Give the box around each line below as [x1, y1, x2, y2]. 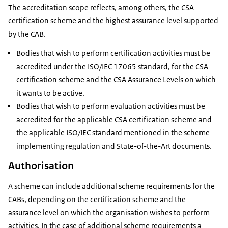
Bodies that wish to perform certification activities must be [16, 48, 210, 58]
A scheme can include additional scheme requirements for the [8, 181, 215, 191]
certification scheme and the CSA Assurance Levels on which [16, 74, 216, 84]
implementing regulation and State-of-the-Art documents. [16, 140, 212, 151]
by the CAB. [8, 28, 47, 39]
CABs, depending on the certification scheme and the [8, 194, 186, 204]
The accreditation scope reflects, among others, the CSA [8, 2, 194, 12]
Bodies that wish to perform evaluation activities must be [16, 101, 205, 111]
